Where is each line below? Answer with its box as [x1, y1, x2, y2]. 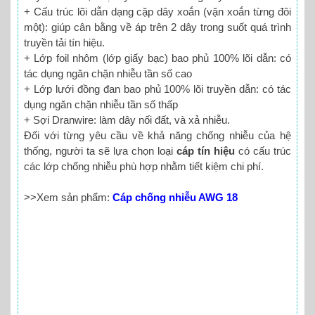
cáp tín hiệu [176, 144, 235, 157]
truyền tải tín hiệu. [24, 36, 105, 49]
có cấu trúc [235, 144, 291, 157]
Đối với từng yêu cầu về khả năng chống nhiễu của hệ [24, 129, 291, 141]
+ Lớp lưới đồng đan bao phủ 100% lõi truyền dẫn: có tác [24, 82, 291, 95]
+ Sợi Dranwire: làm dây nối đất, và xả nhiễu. [24, 113, 230, 126]
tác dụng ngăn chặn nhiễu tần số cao [24, 67, 192, 79]
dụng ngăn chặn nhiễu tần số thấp [24, 98, 178, 110]
